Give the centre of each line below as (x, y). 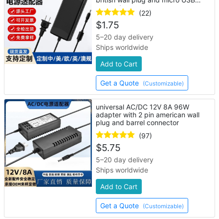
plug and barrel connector (138, 122)
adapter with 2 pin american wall (148, 115)
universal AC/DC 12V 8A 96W (143, 107)
